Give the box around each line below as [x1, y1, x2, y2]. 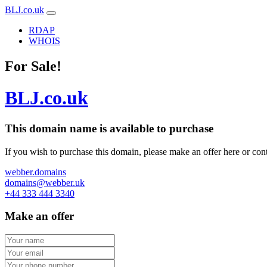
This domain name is [5, 122, 107, 135]
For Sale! [5, 58, 61, 74]
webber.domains [5, 166, 66, 177]
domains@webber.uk [5, 177, 85, 188]
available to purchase [110, 122, 213, 135]
